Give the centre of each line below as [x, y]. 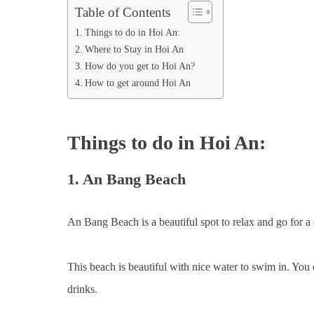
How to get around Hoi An [137, 82]
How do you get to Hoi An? [139, 66]
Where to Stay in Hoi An [134, 49]
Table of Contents [123, 12]
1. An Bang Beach [127, 179]
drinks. [82, 289]
